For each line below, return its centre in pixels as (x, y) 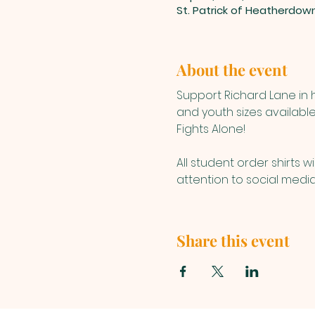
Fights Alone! (211, 129)
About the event (232, 70)
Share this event (233, 241)
